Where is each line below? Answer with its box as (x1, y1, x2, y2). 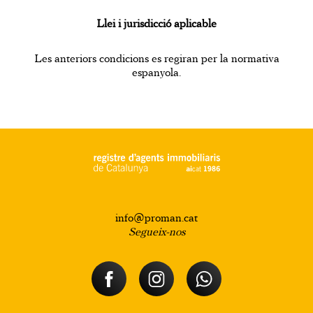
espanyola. (132, 66, 181, 79)
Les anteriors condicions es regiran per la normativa (34, 52, 279, 65)
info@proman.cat (115, 211, 198, 224)
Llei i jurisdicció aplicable (96, 17, 217, 30)
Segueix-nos (128, 225, 185, 238)
